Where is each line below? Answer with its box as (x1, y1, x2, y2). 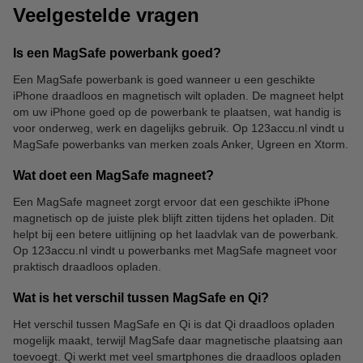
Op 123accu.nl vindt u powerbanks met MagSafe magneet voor (13, 244, 337, 257)
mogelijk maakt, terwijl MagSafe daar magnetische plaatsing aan (13, 334, 343, 347)
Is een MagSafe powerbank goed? (13, 46, 221, 60)
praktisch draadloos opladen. (13, 260, 161, 273)
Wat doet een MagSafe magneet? (13, 169, 214, 182)
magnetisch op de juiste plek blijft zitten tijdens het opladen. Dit (13, 211, 334, 224)
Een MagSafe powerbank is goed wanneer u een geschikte (13, 73, 315, 86)
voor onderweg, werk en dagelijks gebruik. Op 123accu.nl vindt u (13, 122, 344, 135)
